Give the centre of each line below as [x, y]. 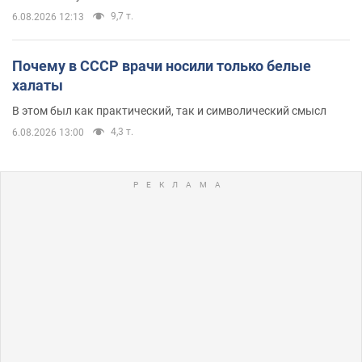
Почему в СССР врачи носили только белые [162, 65]
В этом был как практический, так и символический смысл [169, 110]
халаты [38, 85]
